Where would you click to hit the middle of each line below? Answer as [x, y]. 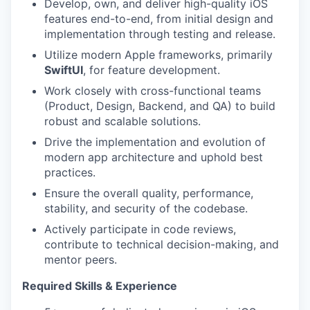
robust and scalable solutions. [122, 121]
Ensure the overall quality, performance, [149, 193]
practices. [70, 172]
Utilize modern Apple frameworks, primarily [158, 55]
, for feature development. [152, 70]
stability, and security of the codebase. [146, 208]
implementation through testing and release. [160, 34]
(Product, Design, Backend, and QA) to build [160, 106]
